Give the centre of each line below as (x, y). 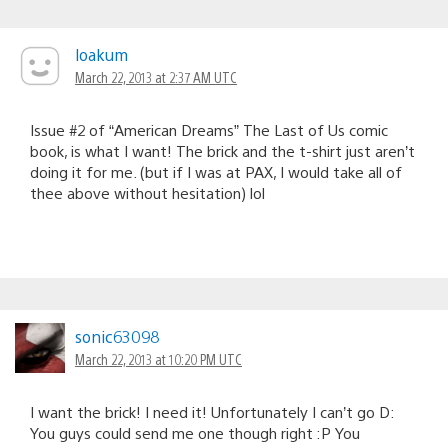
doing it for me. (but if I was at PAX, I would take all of (216, 171)
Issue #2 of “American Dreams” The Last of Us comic (209, 129)
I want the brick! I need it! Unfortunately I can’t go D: (212, 411)
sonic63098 (117, 336)
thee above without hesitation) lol (147, 192)
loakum (101, 54)
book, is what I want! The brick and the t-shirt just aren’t (222, 150)
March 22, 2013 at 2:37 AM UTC (156, 76)
